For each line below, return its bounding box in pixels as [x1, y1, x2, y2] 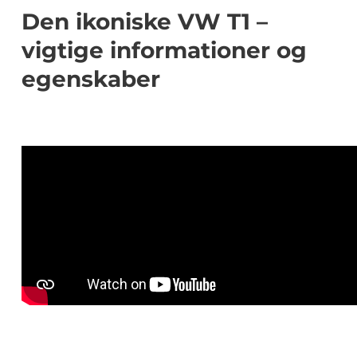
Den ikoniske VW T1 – [22, 8, 268, 36]
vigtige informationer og [22, 37, 307, 65]
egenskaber [22, 65, 160, 93]
